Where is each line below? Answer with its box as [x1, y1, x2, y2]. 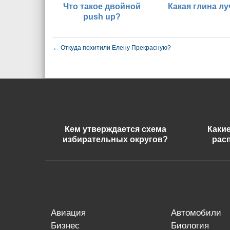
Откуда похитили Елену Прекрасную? [59, 44, 171, 51]
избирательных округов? [63, 135, 168, 144]
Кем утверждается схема [64, 125, 166, 133]
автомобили [176, 208, 221, 218]
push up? [83, 12, 121, 21]
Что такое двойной [63, 2, 141, 11]
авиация [56, 208, 86, 218]
